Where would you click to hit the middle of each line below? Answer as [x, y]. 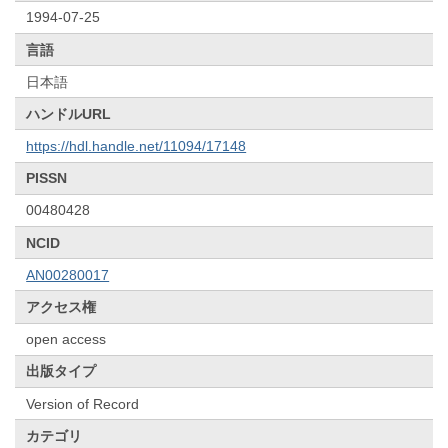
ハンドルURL [69, 113]
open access [66, 339]
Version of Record [83, 403]
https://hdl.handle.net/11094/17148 [136, 146]
